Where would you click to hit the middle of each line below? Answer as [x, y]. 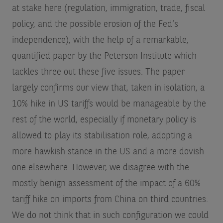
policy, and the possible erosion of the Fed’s [95, 24]
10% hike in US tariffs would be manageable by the [109, 104]
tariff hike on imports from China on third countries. [110, 199]
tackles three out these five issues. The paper [98, 72]
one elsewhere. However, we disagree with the [100, 167]
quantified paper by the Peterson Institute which [104, 56]
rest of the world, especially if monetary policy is [104, 120]
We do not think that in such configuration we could [110, 215]
